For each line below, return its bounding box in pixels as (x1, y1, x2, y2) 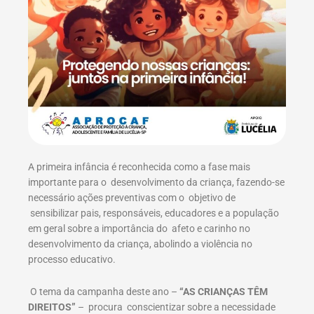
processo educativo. (28, 253, 116, 265)
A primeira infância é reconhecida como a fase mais (28, 161, 250, 172)
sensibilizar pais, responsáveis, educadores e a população (28, 207, 279, 219)
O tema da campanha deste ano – (28, 285, 179, 297)
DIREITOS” (28, 301, 78, 313)
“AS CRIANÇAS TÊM (179, 285, 268, 297)
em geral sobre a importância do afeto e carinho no (28, 222, 250, 234)
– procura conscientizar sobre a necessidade (78, 301, 275, 313)
